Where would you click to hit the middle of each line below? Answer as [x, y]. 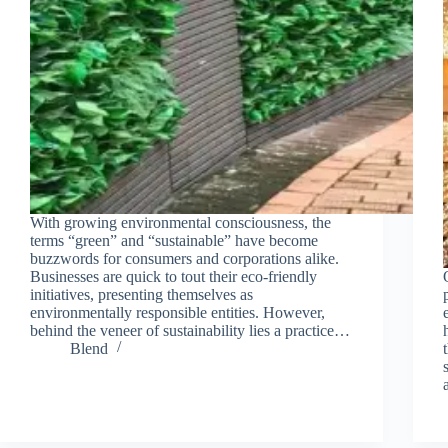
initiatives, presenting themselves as [141, 294]
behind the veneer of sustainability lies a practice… [190, 330]
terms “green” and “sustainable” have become [174, 240]
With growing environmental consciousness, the [180, 222]
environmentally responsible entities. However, [177, 312]
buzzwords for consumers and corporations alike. [184, 258]
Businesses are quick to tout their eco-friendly [173, 276]
